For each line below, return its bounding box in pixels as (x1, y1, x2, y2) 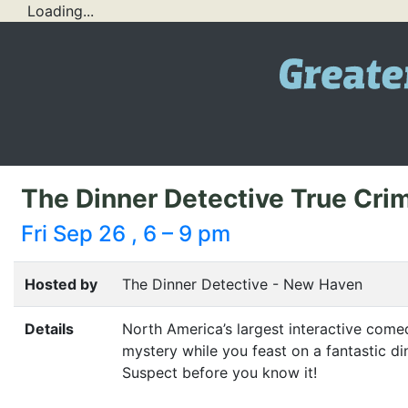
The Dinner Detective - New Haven (122, 274, 362, 293)
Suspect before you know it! (122, 362, 317, 382)
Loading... (27, 2, 94, 20)
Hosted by (25, 274, 97, 293)
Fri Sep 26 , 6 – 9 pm (21, 219, 230, 247)
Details (25, 319, 74, 338)
